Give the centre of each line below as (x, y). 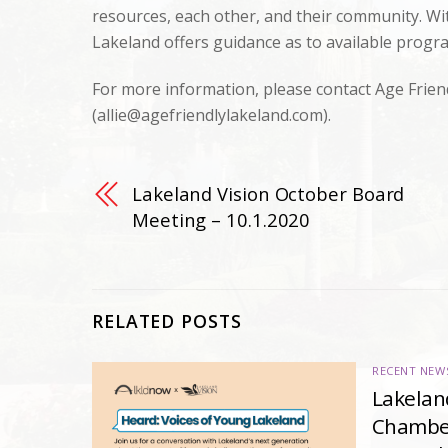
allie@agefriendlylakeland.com (210, 114)
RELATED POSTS (167, 321)
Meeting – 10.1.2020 (221, 219)
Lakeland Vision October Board (268, 193)
